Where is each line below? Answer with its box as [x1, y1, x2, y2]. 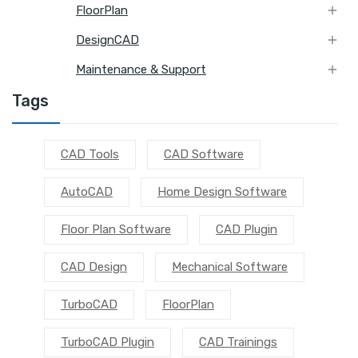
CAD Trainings [199, 335, 277, 349]
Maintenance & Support [76, 62, 206, 77]
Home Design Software [157, 185, 287, 199]
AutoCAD [61, 185, 113, 199]
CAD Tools [61, 147, 119, 161]
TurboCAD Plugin [61, 335, 154, 349]
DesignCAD [76, 33, 139, 47]
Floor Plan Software [61, 222, 171, 237]
